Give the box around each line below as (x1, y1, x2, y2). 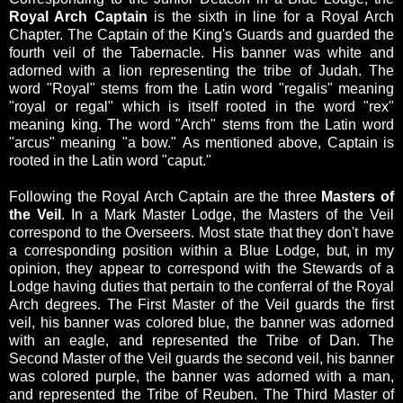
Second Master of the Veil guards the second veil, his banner (9, 351, 394, 367)
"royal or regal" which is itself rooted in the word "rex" (9, 99, 394, 115)
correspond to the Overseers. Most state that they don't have (9, 225, 394, 241)
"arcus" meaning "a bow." (9, 135, 183, 151)
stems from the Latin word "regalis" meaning (101, 81, 394, 97)
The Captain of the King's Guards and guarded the (67, 27, 394, 43)
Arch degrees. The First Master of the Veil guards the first (9, 297, 394, 313)
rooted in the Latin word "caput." (9, 153, 211, 169)
